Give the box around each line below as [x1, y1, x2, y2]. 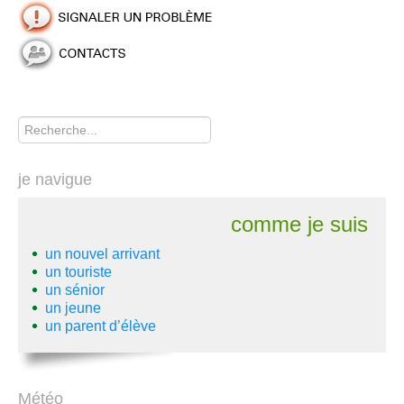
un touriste [45, 264, 112, 280]
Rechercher [18, 109, 85, 124]
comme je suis [231, 212, 368, 236]
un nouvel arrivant [45, 246, 160, 262]
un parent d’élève [45, 318, 156, 334]
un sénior [45, 282, 105, 298]
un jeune [45, 300, 101, 316]
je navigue [18, 170, 92, 188]
